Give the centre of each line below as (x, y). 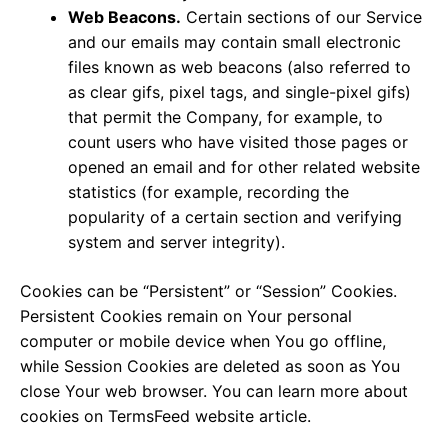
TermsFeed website (181, 415)
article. (282, 415)
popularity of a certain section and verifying (235, 216)
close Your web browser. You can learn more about (214, 390)
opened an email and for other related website (244, 166)
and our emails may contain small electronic (234, 41)
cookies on (64, 415)
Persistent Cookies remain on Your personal (186, 315)
